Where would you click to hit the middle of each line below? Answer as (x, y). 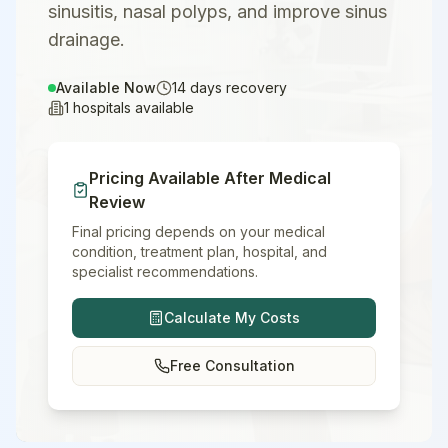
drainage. (86, 39)
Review (117, 202)
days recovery (236, 87)
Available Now (106, 87)
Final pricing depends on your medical (198, 231)
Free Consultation (232, 365)
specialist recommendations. (165, 271)
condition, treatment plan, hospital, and (199, 251)
